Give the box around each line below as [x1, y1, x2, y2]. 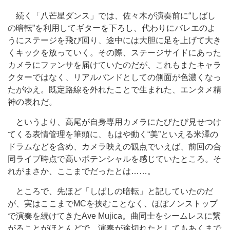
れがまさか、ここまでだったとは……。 [8, 167, 156, 176]
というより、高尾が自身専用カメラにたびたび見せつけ [8, 118, 221, 126]
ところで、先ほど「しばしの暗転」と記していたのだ [8, 187, 213, 196]
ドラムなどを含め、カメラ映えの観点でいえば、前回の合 [8, 142, 221, 151]
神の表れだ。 [8, 98, 57, 106]
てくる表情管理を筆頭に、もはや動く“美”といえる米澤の [8, 130, 218, 139]
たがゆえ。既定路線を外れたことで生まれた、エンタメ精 [8, 85, 221, 94]
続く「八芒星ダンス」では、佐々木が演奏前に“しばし [8, 11, 216, 20]
